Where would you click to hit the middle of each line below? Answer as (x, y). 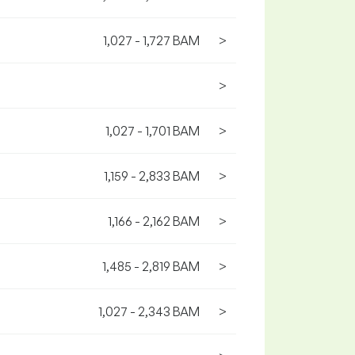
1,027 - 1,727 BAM (151, 40)
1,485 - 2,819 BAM (151, 266)
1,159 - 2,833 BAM (152, 176)
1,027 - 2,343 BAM (149, 311)
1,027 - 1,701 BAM (153, 131)
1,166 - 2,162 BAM (154, 221)
